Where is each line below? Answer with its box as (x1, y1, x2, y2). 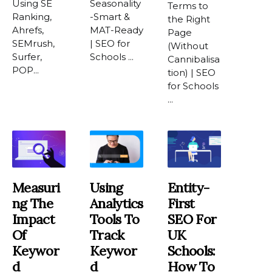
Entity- (168, 179, 209, 197)
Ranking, (12, 10, 52, 22)
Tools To (90, 211, 140, 228)
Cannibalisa (168, 53, 220, 65)
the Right (168, 13, 211, 25)
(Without (168, 39, 209, 52)
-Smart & (90, 10, 131, 22)
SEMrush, (12, 37, 55, 49)
